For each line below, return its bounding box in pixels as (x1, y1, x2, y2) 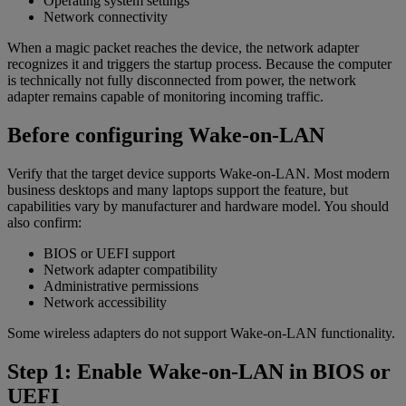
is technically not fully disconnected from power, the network (7, 72, 356, 89)
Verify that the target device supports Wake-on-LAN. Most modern (7, 166, 390, 182)
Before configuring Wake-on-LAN (7, 123, 324, 148)
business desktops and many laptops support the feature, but (7, 182, 348, 198)
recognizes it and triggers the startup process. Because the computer (7, 56, 391, 72)
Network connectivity (43, 9, 168, 25)
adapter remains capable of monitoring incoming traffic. (7, 89, 324, 105)
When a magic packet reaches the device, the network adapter (7, 40, 359, 56)
